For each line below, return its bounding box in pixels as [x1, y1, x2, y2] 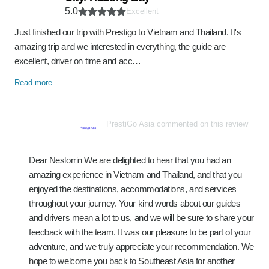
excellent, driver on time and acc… [14, 56, 141, 66]
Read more [14, 78, 52, 87]
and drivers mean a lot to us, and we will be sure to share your [29, 213, 254, 223]
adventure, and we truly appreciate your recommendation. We [29, 241, 254, 252]
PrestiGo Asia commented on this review [106, 119, 248, 128]
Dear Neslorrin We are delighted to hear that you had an [29, 155, 231, 165]
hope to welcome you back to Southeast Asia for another [29, 256, 235, 266]
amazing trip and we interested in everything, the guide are [14, 41, 226, 52]
